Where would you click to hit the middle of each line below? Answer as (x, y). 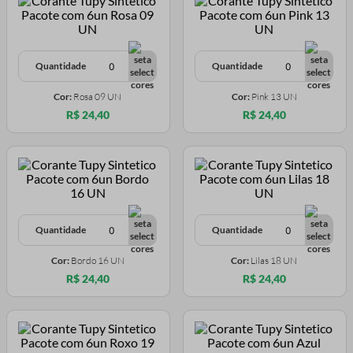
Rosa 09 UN (97, 97)
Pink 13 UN (274, 97)
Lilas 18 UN (274, 261)
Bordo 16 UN (97, 261)
